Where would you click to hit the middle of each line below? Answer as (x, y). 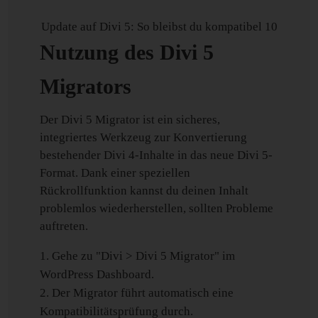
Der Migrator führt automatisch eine (143, 293)
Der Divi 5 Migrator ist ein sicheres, (130, 120)
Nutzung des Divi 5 (127, 52)
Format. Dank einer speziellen (115, 173)
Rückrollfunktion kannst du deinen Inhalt (144, 191)
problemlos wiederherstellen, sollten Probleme (157, 208)
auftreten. (64, 226)
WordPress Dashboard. (97, 274)
